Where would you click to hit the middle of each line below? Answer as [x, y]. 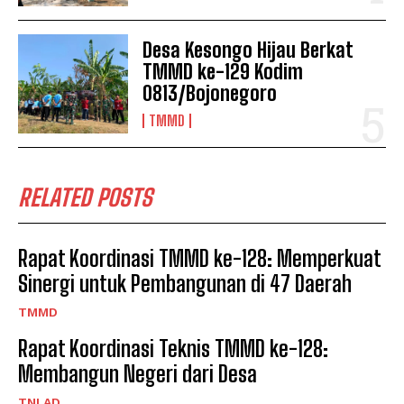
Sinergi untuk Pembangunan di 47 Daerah [185, 283]
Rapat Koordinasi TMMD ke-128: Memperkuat [200, 258]
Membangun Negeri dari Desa [138, 373]
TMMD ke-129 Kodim [223, 71]
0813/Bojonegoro [210, 93]
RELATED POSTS [85, 197]
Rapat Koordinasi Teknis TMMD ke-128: [173, 348]
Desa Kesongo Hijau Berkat [248, 50]
